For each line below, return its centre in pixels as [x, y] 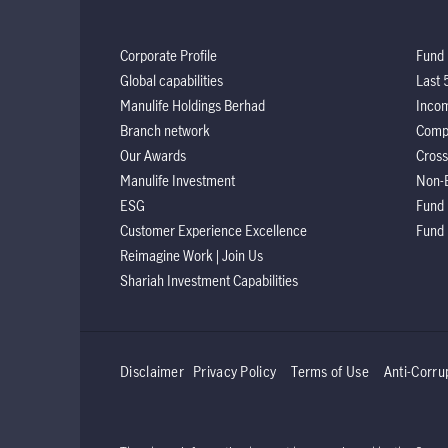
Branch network [165, 130]
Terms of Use [330, 371]
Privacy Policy [235, 371]
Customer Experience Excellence [213, 230]
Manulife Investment [177, 180]
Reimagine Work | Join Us [191, 255]
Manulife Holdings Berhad [192, 105]
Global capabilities [171, 80]
